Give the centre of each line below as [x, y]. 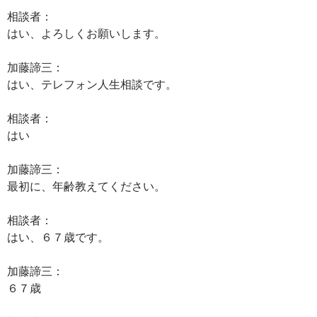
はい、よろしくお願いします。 [86, 33]
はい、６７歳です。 [58, 237]
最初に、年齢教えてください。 [86, 186]
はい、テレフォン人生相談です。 [92, 84]
